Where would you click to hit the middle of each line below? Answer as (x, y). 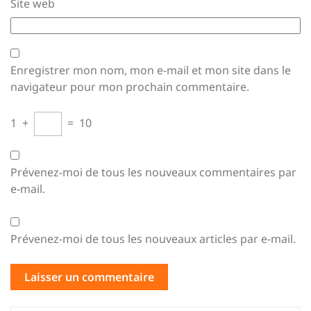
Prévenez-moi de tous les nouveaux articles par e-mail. (153, 239)
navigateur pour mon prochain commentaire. (130, 87)
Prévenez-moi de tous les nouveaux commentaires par (153, 172)
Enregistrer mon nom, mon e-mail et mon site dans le (151, 70)
